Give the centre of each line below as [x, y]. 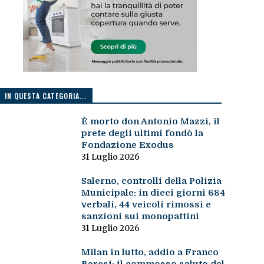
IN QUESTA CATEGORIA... [45, 96]
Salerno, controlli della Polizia [151, 181]
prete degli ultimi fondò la [142, 133]
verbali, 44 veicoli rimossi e [146, 205]
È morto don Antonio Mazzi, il [150, 122]
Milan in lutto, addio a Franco [150, 253]
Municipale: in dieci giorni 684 [153, 193]
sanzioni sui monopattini [140, 217]
